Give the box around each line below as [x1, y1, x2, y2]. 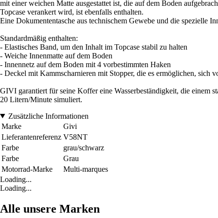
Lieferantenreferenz [1, 132, 61, 141]
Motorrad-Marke [1, 164, 53, 173]
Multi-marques [63, 164, 108, 173]
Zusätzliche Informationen [8, 111, 89, 120]
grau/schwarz [63, 143, 104, 152]
